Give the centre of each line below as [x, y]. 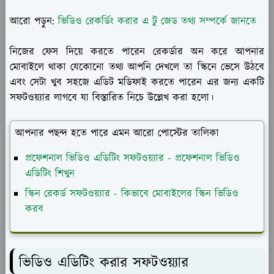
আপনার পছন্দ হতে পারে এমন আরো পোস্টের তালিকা [117, 133]
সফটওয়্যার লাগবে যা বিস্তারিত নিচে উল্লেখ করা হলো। [112, 98]
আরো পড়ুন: [34, 21]
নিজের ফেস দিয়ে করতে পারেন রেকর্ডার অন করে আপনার [137, 52]
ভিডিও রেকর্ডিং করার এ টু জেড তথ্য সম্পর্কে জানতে [157, 21]
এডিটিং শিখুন [50, 173]
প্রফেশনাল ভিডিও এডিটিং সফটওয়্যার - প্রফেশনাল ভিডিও [132, 158]
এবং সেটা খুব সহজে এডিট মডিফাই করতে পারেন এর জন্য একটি [137, 82]
